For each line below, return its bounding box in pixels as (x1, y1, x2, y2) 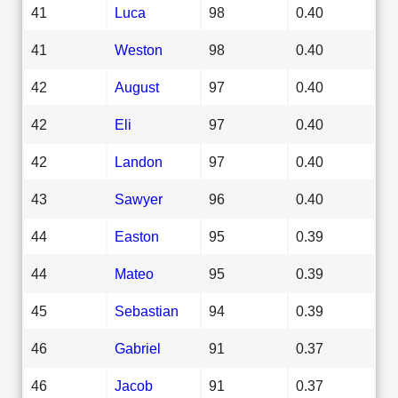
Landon (115, 153, 163, 170)
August (115, 78, 159, 95)
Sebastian (115, 302, 179, 319)
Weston (115, 41, 163, 58)
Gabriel (115, 339, 161, 356)
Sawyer (115, 190, 163, 207)
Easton (115, 227, 159, 244)
